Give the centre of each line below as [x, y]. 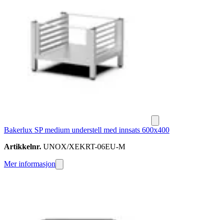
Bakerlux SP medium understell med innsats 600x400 [87, 130]
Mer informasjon [30, 164]
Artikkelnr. [23, 147]
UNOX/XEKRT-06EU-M [83, 147]
